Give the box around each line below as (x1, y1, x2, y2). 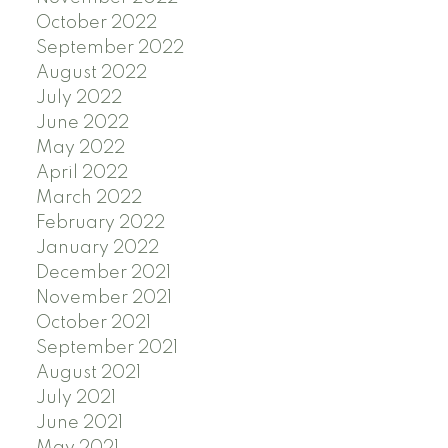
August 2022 (35, 64, 147, 83)
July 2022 (35, 89, 122, 108)
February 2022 (35, 214, 165, 233)
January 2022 (35, 239, 159, 258)
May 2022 (35, 139, 125, 158)
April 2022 (35, 164, 128, 183)
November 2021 (35, 289, 172, 308)
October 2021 (35, 314, 151, 333)
